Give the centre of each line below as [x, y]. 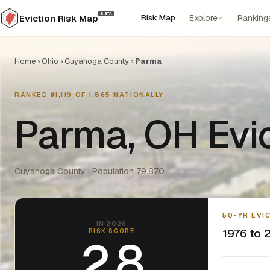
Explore [203, 18]
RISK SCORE [111, 231]
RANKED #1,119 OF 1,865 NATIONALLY [89, 95]
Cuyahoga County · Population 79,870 [89, 171]
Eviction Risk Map [59, 18]
